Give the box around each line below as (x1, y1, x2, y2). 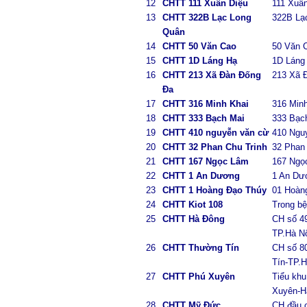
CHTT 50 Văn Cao (162, 41, 236, 51)
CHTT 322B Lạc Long (162, 12, 251, 23)
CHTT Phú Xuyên (162, 271, 235, 282)
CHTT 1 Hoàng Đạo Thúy (162, 185, 267, 195)
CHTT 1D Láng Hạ (162, 56, 237, 66)
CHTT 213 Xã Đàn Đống (162, 70, 261, 80)
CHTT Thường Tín (162, 243, 239, 253)
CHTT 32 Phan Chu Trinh (162, 142, 267, 152)
